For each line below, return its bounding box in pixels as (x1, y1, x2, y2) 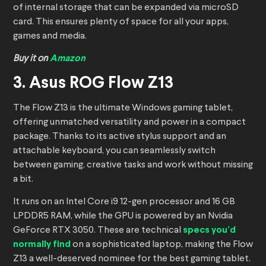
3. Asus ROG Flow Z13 (13, 76, 173, 92)
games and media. (13, 31, 88, 42)
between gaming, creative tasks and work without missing (13, 160, 253, 170)
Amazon (50, 54, 85, 64)
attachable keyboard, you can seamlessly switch (13, 146, 216, 156)
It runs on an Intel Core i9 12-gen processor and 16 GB (13, 197, 235, 207)
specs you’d (183, 226, 236, 235)
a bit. (13, 175, 33, 185)
